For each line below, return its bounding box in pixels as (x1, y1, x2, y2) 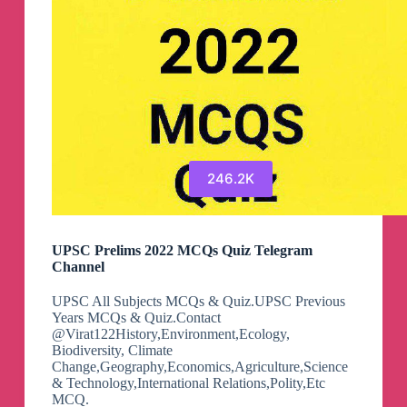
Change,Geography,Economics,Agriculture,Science (51, 358, 348, 374)
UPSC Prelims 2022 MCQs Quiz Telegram (51, 242, 313, 258)
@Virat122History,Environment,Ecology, (51, 325, 290, 342)
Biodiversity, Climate (51, 342, 173, 358)
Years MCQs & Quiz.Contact (51, 309, 221, 325)
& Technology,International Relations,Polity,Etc (51, 374, 325, 391)
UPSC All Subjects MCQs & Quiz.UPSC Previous (51, 293, 345, 309)
